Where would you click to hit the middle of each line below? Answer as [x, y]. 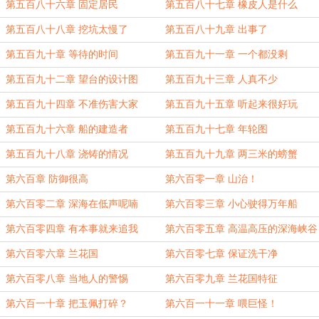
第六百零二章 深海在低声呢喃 [72, 204]
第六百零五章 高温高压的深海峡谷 [241, 229]
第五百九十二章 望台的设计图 [72, 79]
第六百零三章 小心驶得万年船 [231, 204]
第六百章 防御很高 [47, 179]
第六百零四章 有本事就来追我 [72, 229]
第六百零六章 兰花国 [52, 254]
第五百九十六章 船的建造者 [67, 129]
